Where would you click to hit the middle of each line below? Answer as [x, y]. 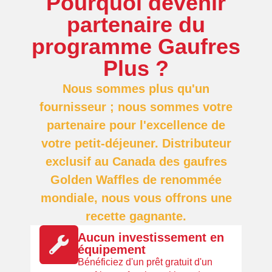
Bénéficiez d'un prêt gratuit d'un [145, 262]
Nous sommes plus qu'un [136, 89]
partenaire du [136, 25]
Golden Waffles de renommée [136, 180]
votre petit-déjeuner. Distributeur [136, 143]
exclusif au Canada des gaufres [136, 161]
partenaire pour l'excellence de [136, 125]
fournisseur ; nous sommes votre [136, 107]
